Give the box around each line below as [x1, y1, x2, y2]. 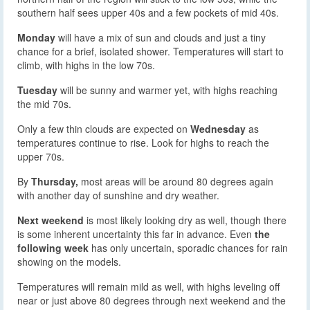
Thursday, [31, 174, 78, 188]
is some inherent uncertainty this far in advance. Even [17, 226, 255, 241]
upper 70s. [17, 149, 64, 163]
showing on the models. [17, 254, 121, 268]
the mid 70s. [17, 96, 71, 111]
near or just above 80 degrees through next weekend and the [17, 293, 286, 307]
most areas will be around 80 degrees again [78, 174, 273, 188]
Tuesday [17, 82, 57, 97]
